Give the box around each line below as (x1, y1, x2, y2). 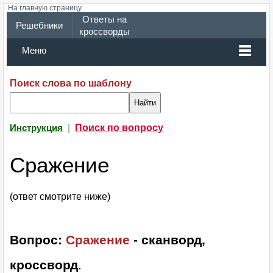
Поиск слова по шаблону (10, 78, 132, 88)
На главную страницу (8, 4, 82, 12)
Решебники (15, 21, 63, 30)
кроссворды (79, 27, 130, 37)
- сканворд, (130, 233, 205, 247)
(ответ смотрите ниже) (10, 191, 110, 202)
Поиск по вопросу (75, 122, 163, 133)
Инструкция (10, 123, 63, 133)
